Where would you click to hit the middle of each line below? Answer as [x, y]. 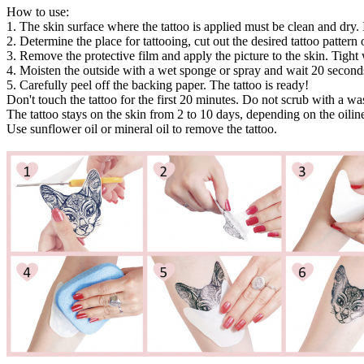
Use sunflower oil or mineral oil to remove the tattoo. [142, 128]
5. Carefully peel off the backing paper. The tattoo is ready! [158, 84]
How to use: [38, 11]
